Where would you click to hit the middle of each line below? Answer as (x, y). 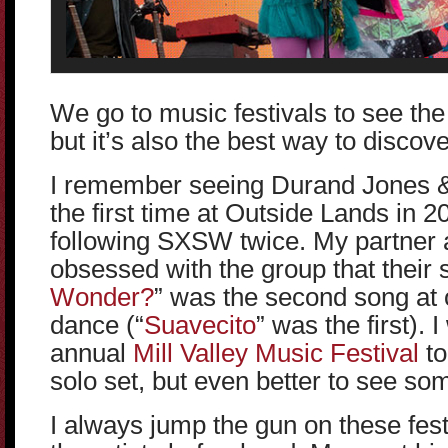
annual (91, 353)
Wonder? (102, 297)
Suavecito (200, 325)
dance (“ (97, 325)
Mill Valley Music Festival (276, 353)
